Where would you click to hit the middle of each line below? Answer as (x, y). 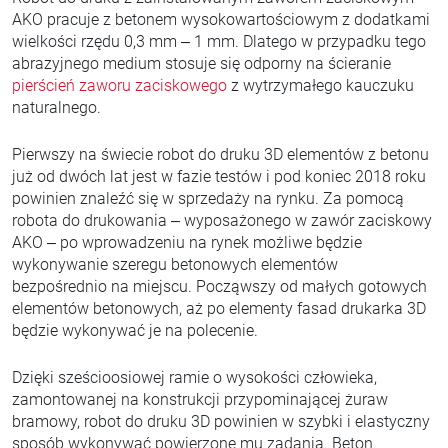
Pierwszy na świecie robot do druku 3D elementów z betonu (220, 154)
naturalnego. (56, 107)
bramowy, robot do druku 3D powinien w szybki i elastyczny (221, 421)
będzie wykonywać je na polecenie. (135, 330)
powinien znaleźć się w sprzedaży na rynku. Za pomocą (208, 198)
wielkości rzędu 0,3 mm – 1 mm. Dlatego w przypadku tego (219, 41)
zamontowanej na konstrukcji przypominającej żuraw (200, 399)
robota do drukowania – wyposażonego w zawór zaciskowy (222, 220)
